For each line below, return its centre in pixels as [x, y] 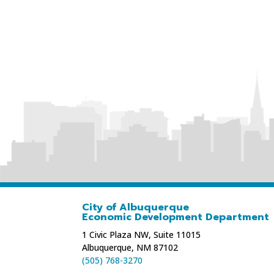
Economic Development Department [176, 217]
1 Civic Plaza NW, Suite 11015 [142, 234]
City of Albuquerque [136, 207]
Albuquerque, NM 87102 [130, 247]
